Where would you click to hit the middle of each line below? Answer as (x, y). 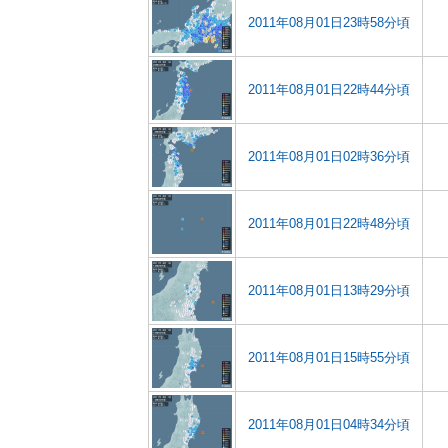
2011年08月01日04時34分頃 (329, 424)
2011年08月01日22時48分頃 (329, 223)
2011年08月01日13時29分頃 (329, 290)
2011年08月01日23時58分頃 (329, 22)
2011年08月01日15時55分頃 (329, 357)
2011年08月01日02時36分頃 (329, 156)
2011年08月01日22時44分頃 (329, 89)
